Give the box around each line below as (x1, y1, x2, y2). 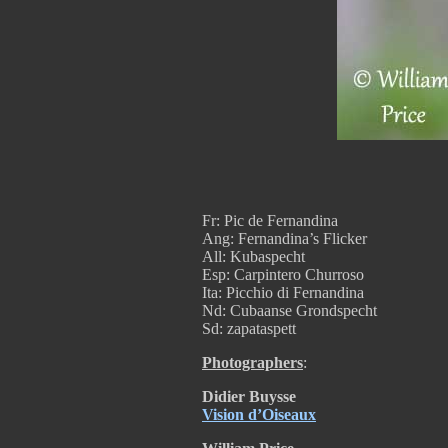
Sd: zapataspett (202, 320, 296, 337)
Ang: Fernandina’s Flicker (202, 230, 367, 247)
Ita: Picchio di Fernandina (202, 284, 364, 301)
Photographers (202, 354, 303, 371)
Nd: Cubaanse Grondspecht (202, 302, 377, 319)
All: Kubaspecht (202, 248, 305, 265)
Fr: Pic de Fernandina (202, 212, 338, 229)
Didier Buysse (202, 388, 296, 405)
